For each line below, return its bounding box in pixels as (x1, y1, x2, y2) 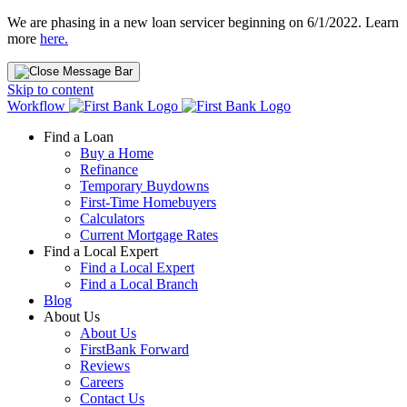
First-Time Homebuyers (80, 194, 216, 210)
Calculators (80, 211, 144, 226)
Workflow (7, 98, 65, 114)
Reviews (80, 358, 130, 373)
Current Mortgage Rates (80, 227, 218, 243)
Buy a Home (80, 145, 154, 161)
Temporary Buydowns (80, 178, 209, 194)
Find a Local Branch (80, 276, 198, 292)
